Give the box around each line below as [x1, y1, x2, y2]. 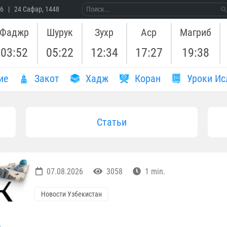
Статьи [96, 116, 127, 129]
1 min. [143, 167, 165, 177]
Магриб [179, 26, 211, 39]
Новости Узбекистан [41, 190, 102, 199]
